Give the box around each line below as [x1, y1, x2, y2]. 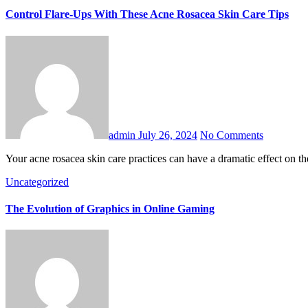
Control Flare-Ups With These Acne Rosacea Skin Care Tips [5, 8, 289, 21]
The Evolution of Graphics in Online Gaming [5, 202, 214, 214]
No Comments [200, 129, 263, 141]
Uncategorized [5, 175, 69, 188]
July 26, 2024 [138, 129, 197, 141]
